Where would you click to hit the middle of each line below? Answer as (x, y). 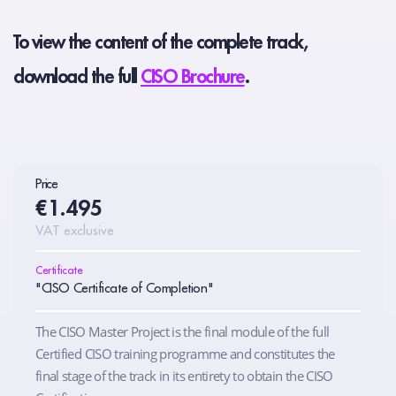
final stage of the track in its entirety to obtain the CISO (184, 376)
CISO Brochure (193, 78)
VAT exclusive (75, 232)
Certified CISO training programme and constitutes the (185, 354)
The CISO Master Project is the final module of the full (183, 332)
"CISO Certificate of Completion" (125, 289)
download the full (77, 78)
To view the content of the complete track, (160, 43)
